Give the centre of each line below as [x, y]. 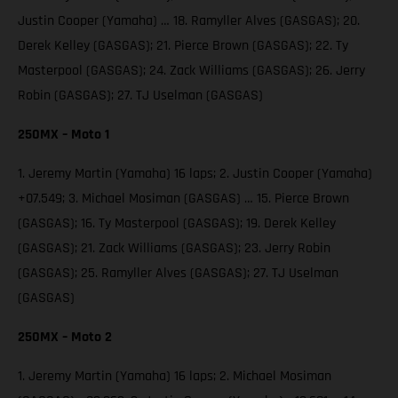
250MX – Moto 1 [64, 135]
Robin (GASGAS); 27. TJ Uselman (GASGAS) [140, 96]
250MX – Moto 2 [65, 338]
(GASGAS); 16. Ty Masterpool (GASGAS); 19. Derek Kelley [177, 224]
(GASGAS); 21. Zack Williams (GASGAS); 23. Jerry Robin [174, 249]
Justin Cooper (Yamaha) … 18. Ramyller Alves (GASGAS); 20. [189, 21]
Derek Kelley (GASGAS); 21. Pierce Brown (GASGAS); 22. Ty [183, 46]
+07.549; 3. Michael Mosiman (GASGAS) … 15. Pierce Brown [183, 199]
